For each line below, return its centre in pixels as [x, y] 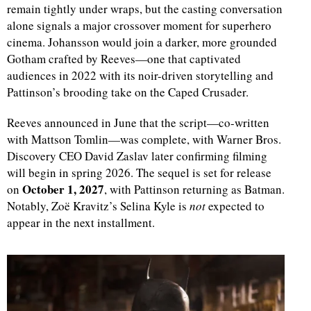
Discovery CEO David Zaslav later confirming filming [137, 156]
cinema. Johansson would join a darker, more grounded [142, 42]
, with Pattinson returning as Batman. [194, 190]
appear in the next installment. [81, 223]
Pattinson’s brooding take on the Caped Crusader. [128, 92]
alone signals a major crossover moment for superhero [139, 26]
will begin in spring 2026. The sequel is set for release [139, 173]
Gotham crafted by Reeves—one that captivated [124, 59]
